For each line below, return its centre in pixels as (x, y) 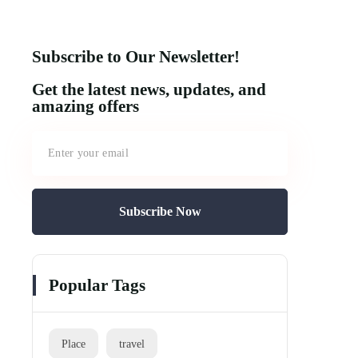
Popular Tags (97, 285)
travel (132, 343)
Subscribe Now (160, 211)
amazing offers (86, 106)
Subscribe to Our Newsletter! (136, 56)
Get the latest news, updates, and (149, 89)
